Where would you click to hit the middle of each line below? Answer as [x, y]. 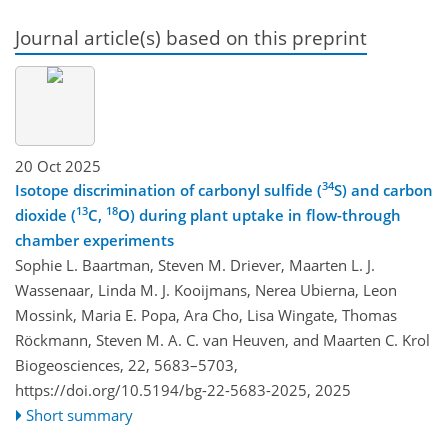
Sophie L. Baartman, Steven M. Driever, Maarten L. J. [195, 264]
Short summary [80, 414]
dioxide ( [45, 214]
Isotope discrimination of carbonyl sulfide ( [168, 189]
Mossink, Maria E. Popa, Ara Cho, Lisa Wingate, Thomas [206, 314]
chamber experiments [94, 239]
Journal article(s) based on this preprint [191, 38]
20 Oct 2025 [58, 165]
